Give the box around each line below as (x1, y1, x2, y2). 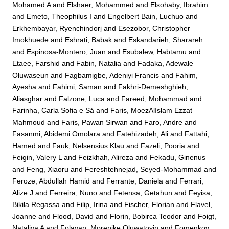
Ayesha (12, 83, 37, 91)
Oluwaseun (12, 71, 49, 80)
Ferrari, (179, 177, 204, 186)
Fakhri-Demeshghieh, (118, 83, 189, 91)
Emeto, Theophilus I (27, 12, 92, 21)
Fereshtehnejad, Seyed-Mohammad (85, 165, 202, 174)
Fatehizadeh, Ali (117, 130, 169, 139)
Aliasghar (12, 95, 43, 103)
